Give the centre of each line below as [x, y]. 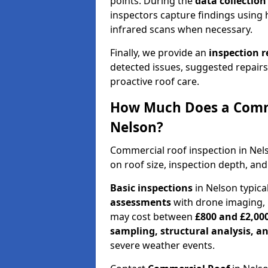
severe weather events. [162, 245]
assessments [141, 202]
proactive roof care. [155, 81]
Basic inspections [151, 188]
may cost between [153, 216]
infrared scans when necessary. [181, 29]
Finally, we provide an [159, 52]
